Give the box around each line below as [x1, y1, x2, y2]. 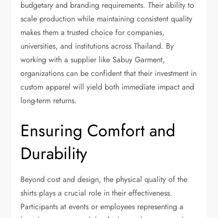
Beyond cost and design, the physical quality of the [20, 173, 188, 185]
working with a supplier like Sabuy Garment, [20, 54, 165, 65]
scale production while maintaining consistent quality [20, 13, 193, 24]
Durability [20, 141, 88, 165]
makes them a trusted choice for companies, [20, 26, 165, 38]
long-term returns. [20, 94, 77, 106]
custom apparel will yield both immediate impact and [20, 81, 195, 92]
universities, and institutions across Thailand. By [20, 40, 174, 52]
